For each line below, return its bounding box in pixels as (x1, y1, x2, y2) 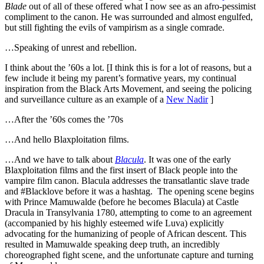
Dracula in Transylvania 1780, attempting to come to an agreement (5, 207, 252, 217)
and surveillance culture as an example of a (5, 94, 166, 104)
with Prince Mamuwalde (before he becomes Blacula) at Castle (5, 196, 239, 207)
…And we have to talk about (5, 154, 115, 164)
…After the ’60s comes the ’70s (5, 114, 126, 124)
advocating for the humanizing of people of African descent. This (5, 228, 246, 239)
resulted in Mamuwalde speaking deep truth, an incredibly (5, 239, 220, 249)
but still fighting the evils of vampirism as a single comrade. (5, 22, 227, 32)
